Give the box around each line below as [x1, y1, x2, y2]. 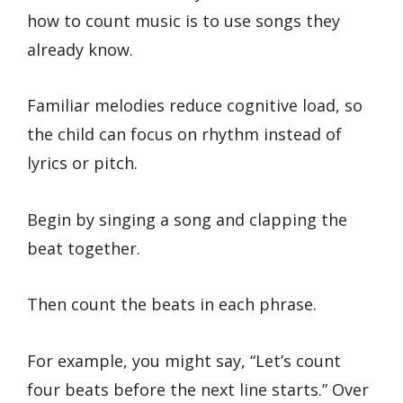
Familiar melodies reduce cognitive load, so [27, 94, 363, 117]
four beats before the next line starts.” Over [27, 378, 369, 400]
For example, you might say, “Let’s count [27, 349, 341, 372]
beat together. [27, 237, 140, 259]
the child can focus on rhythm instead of [27, 123, 342, 146]
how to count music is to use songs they [27, 9, 340, 31]
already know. [27, 38, 133, 60]
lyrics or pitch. [27, 152, 138, 175]
